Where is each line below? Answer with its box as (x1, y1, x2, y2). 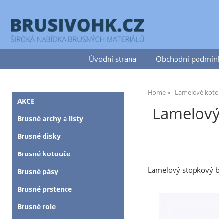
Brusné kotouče (17, 149, 70, 158)
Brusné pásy (17, 167, 58, 176)
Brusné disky (17, 131, 61, 141)
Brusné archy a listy (17, 114, 83, 123)
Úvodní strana (88, 54, 136, 64)
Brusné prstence (17, 184, 72, 194)
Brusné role (17, 202, 56, 211)
